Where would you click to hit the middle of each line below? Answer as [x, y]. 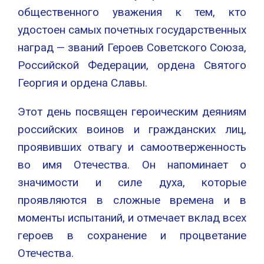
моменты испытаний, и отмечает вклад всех [132, 218]
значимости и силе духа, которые [132, 183]
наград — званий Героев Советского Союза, [132, 48]
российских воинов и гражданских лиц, [132, 130]
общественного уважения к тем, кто [132, 12]
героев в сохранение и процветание [132, 236]
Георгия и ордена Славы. [82, 83]
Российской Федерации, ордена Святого [132, 65]
